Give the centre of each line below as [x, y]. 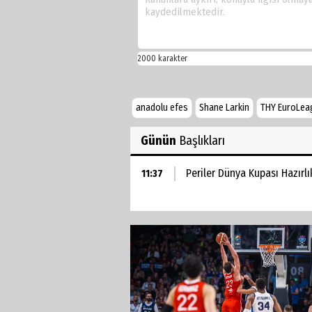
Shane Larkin [224, 107]
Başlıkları [201, 140]
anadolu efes [162, 107]
